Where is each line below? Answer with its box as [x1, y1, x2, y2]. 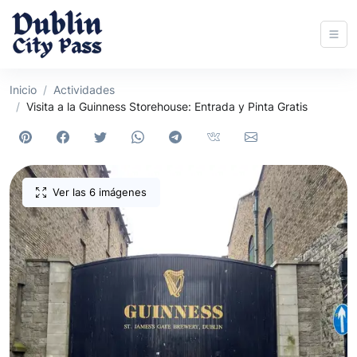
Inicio [10, 83, 37, 96]
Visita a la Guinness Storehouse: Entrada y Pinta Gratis [26, 100, 308, 113]
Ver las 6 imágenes [53, 186, 147, 199]
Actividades [53, 83, 115, 96]
